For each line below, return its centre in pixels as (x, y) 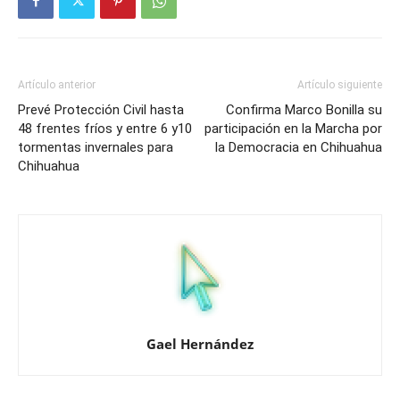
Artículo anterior (57, 84)
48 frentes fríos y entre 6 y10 (105, 128)
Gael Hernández (200, 343)
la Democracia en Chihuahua (299, 147)
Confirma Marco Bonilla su (304, 109)
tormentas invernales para (96, 147)
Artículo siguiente (340, 84)
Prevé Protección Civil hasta (101, 109)
